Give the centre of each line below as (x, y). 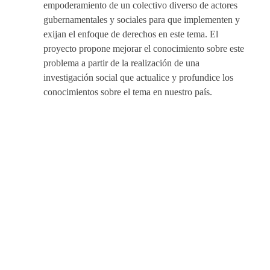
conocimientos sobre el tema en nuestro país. (128, 92)
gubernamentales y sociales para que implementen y (142, 19)
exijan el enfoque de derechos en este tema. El (131, 34)
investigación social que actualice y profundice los (138, 77)
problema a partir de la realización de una (121, 63)
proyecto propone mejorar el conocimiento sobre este (144, 48)
